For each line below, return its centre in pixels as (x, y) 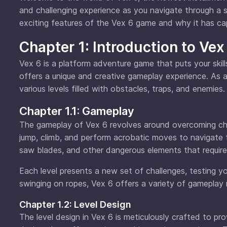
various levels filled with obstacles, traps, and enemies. (122, 88)
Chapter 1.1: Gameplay (77, 111)
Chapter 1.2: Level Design (75, 204)
